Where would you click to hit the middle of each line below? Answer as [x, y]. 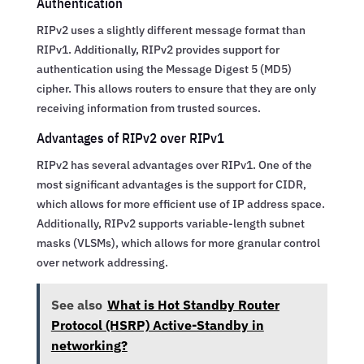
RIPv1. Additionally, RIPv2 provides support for [158, 49]
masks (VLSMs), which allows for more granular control [178, 243]
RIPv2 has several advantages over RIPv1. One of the [174, 165]
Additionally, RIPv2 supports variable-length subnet [170, 223]
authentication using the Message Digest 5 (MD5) [164, 69]
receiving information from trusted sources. [148, 108]
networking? [89, 345]
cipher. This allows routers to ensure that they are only [176, 88]
